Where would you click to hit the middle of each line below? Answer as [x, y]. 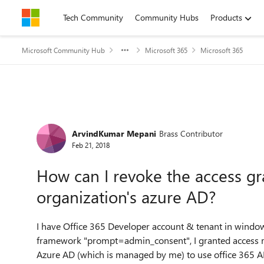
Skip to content [61, 17]
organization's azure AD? [126, 197]
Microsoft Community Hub [63, 50]
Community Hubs [167, 17]
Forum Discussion [95, 120]
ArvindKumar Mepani [114, 133]
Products [226, 17]
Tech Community [93, 17]
